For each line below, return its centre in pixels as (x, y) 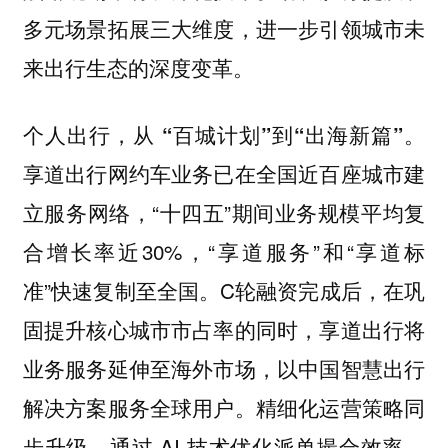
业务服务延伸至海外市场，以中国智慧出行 (224, 367)
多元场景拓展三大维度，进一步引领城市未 (224, 27)
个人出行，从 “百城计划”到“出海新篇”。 (224, 134)
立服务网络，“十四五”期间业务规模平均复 (224, 211)
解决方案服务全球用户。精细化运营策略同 (224, 406)
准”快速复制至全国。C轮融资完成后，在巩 (224, 289)
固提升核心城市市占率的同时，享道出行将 (224, 328)
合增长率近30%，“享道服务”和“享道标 (224, 250)
